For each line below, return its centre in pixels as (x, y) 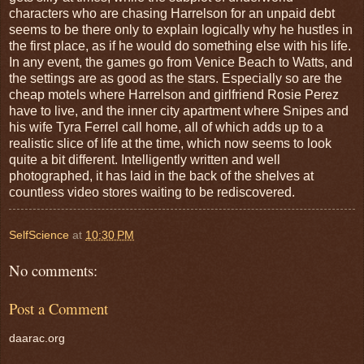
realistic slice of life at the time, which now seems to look (170, 144)
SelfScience (39, 235)
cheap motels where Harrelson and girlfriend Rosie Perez (174, 95)
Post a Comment (58, 308)
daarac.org (37, 338)
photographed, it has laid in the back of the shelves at (161, 176)
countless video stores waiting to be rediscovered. (152, 193)
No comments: (53, 271)
